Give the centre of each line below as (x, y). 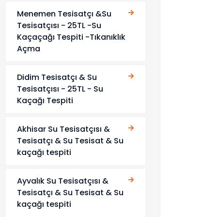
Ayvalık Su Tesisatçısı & (63, 181)
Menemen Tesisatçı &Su (64, 14)
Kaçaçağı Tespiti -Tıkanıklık (71, 37)
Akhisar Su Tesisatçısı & (63, 129)
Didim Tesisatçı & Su (57, 77)
